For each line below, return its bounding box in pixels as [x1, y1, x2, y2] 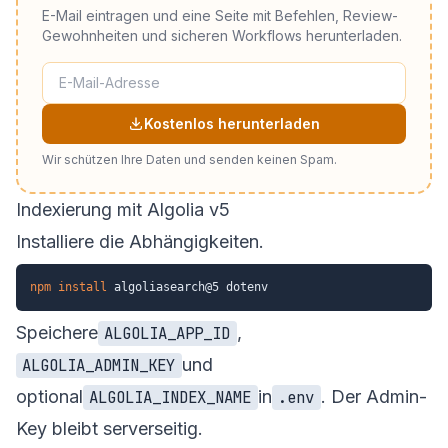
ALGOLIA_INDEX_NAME [89, 386, 252, 408]
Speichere [16, 321, 98, 343]
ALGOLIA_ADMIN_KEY [22, 354, 176, 376]
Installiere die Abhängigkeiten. [16, 230, 264, 252]
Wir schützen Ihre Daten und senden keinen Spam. [42, 151, 337, 167]
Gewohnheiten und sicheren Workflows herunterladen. [42, 26, 402, 44]
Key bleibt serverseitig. [16, 417, 203, 439]
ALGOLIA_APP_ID [104, 322, 231, 344]
